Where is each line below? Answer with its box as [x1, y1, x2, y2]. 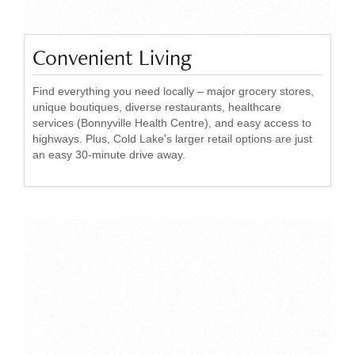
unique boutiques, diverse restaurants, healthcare [32, 101, 281, 113]
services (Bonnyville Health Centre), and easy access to [32, 116, 311, 129]
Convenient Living [32, 43, 192, 71]
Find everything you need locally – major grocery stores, [32, 85, 314, 97]
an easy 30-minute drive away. [32, 148, 185, 161]
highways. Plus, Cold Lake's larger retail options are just [32, 132, 312, 145]
